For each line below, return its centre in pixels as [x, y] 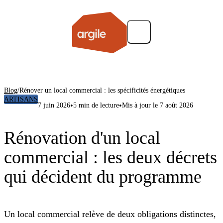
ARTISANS [21, 99]
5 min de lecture [96, 105]
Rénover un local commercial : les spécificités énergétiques [102, 90]
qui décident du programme [103, 177]
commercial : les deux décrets [111, 158]
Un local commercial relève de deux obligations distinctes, [110, 214]
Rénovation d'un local [82, 138]
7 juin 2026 [54, 105]
